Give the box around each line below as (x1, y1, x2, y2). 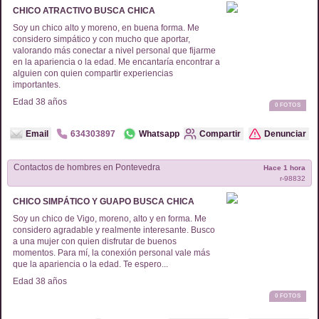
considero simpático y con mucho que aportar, (13, 34, 190, 44)
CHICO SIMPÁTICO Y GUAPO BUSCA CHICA (13, 197, 194, 206)
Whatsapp (138, 129, 179, 139)
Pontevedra (113, 162, 160, 172)
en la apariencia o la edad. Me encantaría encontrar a (13, 57, 220, 67)
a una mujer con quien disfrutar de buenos (13, 236, 177, 246)
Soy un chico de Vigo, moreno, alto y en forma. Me (13, 214, 206, 224)
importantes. (13, 80, 61, 90)
